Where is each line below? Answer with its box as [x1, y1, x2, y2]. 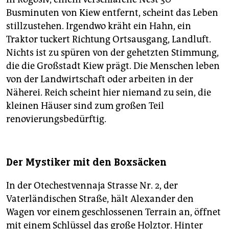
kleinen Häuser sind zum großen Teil [6, 100, 164, 111]
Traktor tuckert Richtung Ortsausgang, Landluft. [6, 33, 211, 45]
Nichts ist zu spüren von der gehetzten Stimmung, [6, 47, 219, 58]
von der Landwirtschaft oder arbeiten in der [6, 73, 193, 85]
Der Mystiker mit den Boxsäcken [6, 155, 167, 169]
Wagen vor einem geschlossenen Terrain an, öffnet [6, 206, 221, 218]
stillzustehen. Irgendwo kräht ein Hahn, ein [6, 20, 191, 32]
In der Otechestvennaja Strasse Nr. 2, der [6, 179, 178, 191]
